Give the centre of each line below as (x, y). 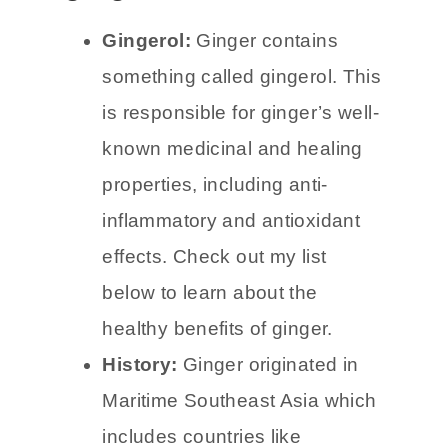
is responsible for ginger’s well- (241, 180)
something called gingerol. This (242, 144)
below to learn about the (210, 360)
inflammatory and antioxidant (231, 288)
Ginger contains (264, 108)
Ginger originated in (268, 432)
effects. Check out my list (214, 324)
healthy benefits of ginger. (217, 396)
